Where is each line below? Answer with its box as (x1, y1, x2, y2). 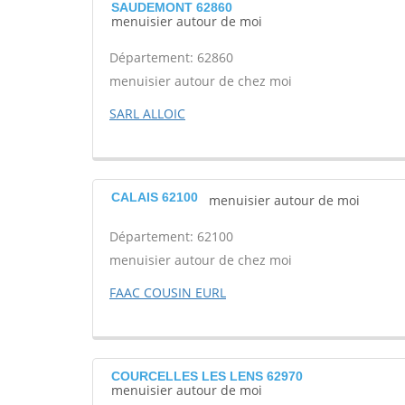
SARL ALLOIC (109, 105, 185, 122)
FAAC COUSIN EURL (109, 284, 226, 301)
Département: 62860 (109, 49, 233, 66)
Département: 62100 (109, 228, 233, 245)
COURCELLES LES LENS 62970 (111, 369, 303, 383)
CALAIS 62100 (111, 190, 198, 204)
